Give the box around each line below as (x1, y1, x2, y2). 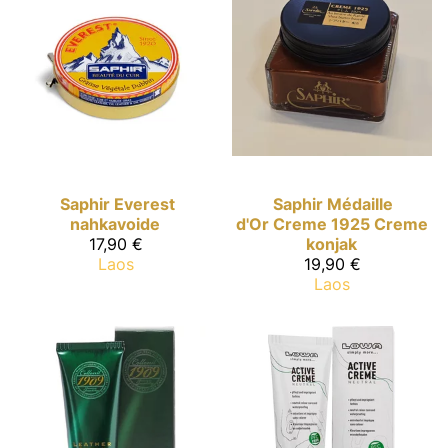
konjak (305, 233, 357, 254)
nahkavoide (70, 213, 160, 234)
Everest (113, 193, 175, 214)
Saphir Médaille (273, 193, 393, 214)
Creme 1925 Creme (273, 213, 428, 234)
